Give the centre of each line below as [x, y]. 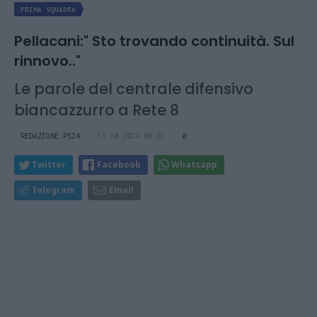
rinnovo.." [47, 61]
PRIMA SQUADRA [48, 10]
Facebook [119, 165]
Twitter [49, 165]
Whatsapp [194, 165]
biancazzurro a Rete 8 [97, 110]
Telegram [53, 190]
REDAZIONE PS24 [50, 136]
